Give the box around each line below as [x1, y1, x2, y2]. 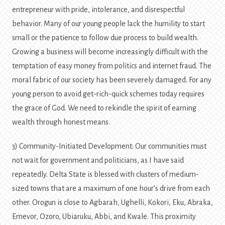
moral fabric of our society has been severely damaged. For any [12, 76, 211, 84]
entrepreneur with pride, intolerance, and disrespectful [12, 6, 185, 14]
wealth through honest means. [12, 118, 110, 127]
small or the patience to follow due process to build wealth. [12, 34, 198, 42]
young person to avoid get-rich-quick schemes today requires [12, 90, 204, 98]
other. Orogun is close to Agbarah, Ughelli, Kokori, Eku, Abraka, [12, 198, 213, 207]
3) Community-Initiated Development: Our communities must [12, 142, 206, 151]
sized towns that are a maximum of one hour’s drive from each [12, 184, 210, 193]
